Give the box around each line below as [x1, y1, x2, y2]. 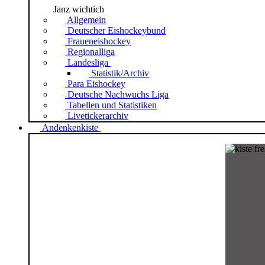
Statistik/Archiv [91, 67, 149, 78]
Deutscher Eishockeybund [67, 25, 166, 35]
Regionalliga [67, 46, 115, 57]
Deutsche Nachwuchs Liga [67, 89, 169, 99]
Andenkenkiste [42, 122, 98, 132]
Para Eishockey [67, 78, 125, 89]
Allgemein [67, 14, 106, 25]
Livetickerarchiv [67, 110, 128, 121]
